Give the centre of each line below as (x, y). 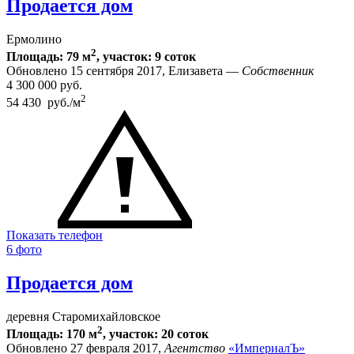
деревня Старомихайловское (83, 317)
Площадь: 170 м (52, 334)
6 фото (24, 250)
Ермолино (34, 39)
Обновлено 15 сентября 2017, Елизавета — (124, 70)
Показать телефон (55, 235)
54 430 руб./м (43, 103)
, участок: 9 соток (146, 56)
